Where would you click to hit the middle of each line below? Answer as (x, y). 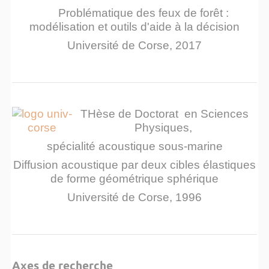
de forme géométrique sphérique (134, 178)
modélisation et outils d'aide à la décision (134, 26)
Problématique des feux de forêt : (134, 13)
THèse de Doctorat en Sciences (165, 113)
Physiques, (165, 127)
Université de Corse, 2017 (134, 45)
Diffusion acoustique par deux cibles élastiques (134, 165)
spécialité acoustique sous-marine (134, 146)
